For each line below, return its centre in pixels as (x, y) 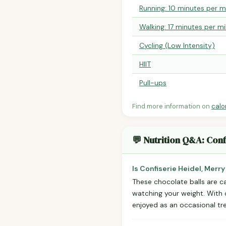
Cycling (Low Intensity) (177, 46)
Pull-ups (153, 83)
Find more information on (172, 106)
